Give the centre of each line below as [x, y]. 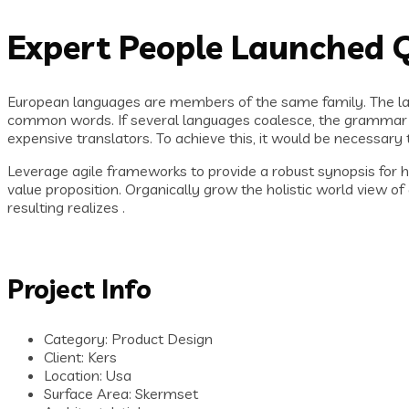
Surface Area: [89, 394]
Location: [75, 376]
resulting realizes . [66, 208]
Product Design [160, 339]
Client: [66, 357]
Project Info [79, 289]
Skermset [167, 394]
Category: [76, 339]
